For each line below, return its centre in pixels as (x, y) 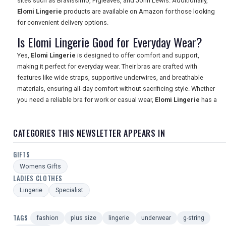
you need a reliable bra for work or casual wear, (86, 100)
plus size (83, 218)
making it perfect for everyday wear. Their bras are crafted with (107, 67)
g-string (193, 218)
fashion (47, 218)
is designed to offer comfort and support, (137, 55)
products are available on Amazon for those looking (138, 12)
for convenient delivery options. (63, 23)
